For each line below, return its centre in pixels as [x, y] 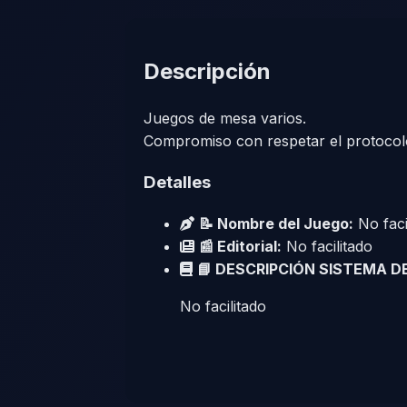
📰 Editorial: [240, 247]
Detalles [177, 183]
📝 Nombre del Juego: [276, 224]
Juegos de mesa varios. [225, 118]
